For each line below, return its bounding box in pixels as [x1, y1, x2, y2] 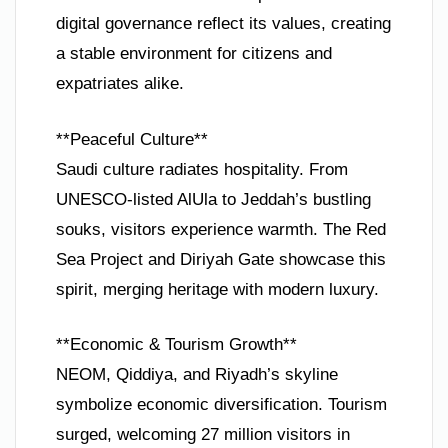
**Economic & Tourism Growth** [56, 335, 297, 355]
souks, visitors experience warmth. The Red [56, 219, 386, 239]
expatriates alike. [56, 74, 184, 94]
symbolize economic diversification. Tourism [56, 395, 387, 415]
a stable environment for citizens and [56, 44, 332, 64]
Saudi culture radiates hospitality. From [56, 159, 348, 179]
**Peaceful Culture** [56, 129, 208, 149]
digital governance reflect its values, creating [56, 14, 391, 34]
